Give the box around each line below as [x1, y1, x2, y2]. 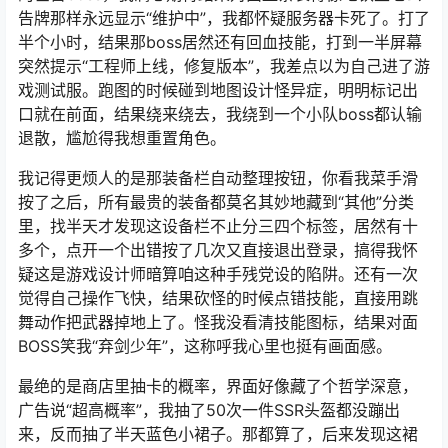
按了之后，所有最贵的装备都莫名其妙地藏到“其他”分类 [18, 192, 414, 213]
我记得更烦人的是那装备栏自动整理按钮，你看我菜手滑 [18, 168, 418, 189]
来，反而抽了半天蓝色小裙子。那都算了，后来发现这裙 [18, 424, 418, 445]
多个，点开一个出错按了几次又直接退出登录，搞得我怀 [18, 240, 418, 261]
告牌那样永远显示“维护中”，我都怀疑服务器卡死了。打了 [18, 8, 430, 29]
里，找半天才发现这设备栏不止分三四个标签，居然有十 [18, 216, 418, 237]
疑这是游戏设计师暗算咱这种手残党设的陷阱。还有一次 [18, 264, 418, 285]
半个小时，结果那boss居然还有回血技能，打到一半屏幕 [18, 32, 422, 53]
